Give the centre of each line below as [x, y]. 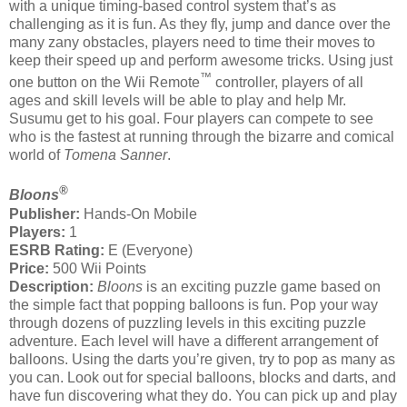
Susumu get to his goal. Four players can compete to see [191, 119]
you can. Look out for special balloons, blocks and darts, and [203, 377]
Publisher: [45, 213]
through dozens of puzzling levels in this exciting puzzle [188, 323]
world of [36, 155]
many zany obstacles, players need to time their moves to [192, 42]
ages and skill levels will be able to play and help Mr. [178, 101]
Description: [51, 286]
